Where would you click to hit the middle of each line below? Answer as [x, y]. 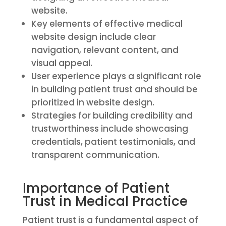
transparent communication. [95, 155]
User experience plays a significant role [116, 76]
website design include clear [93, 37]
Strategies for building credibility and [112, 116]
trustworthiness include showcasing [109, 129]
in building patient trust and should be [114, 89]
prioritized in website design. [93, 102]
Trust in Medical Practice [105, 201]
